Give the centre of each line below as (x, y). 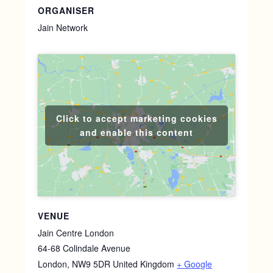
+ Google (195, 264)
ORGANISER (66, 11)
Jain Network (63, 28)
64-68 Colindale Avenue (84, 248)
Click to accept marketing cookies (136, 118)
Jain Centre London (76, 232)
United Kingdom (144, 264)
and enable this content (136, 132)
